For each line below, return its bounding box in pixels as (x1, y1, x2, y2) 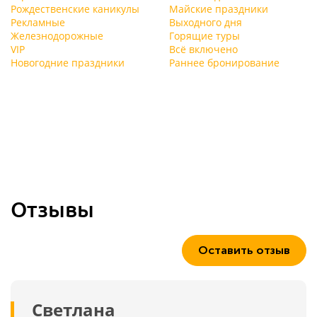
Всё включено (169, 42, 238, 56)
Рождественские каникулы (11, 2, 139, 16)
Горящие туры (169, 29, 240, 42)
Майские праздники (169, 2, 268, 16)
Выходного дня (169, 16, 242, 29)
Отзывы (11, 195, 94, 222)
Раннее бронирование (169, 56, 279, 69)
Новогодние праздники (11, 56, 125, 69)
